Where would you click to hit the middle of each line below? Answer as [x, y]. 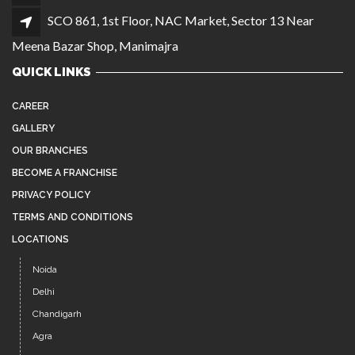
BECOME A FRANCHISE [65, 173]
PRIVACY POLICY [51, 195]
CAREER [31, 107]
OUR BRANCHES [50, 151]
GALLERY [33, 129]
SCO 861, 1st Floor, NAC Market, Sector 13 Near [181, 21]
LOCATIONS [40, 240]
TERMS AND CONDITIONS [73, 218]
